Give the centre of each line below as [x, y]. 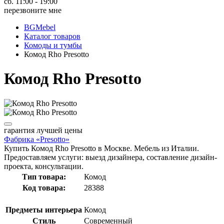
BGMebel [40, 27]
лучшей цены [58, 130]
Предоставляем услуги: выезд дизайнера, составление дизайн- [110, 157]
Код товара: [44, 187]
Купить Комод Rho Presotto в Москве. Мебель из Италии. [101, 148]
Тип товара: [44, 176]
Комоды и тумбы [53, 45]
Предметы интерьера [44, 209]
